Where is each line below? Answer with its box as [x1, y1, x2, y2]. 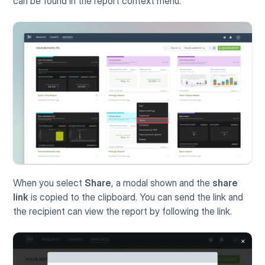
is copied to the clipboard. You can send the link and [28, 191, 244, 203]
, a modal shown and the [111, 177, 213, 189]
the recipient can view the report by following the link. [13, 205, 232, 218]
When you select [13, 177, 85, 189]
